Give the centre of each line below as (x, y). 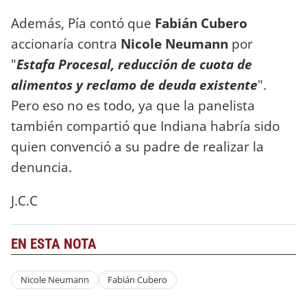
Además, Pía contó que (83, 23)
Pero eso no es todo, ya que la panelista (133, 106)
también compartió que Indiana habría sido (145, 126)
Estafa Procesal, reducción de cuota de (134, 64)
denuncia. (41, 167)
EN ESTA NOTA (54, 244)
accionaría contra (64, 44)
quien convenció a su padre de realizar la (137, 147)
